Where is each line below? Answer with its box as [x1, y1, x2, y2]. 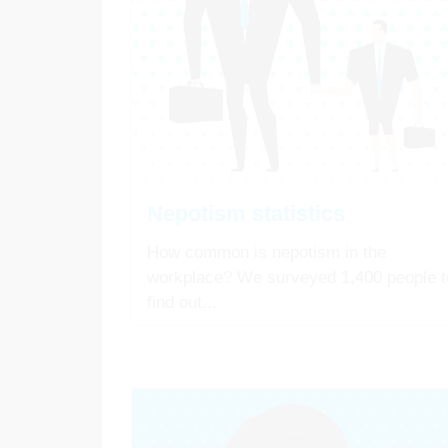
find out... [147, 293, 217, 313]
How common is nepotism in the [147, 243, 386, 263]
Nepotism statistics [147, 201, 345, 227]
